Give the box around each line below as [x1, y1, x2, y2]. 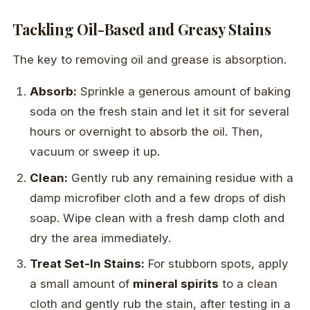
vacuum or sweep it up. [30, 145, 161, 159]
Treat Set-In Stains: [30, 257, 145, 271]
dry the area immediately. [30, 230, 172, 245]
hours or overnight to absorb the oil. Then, [30, 125, 264, 139]
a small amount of [30, 277, 134, 291]
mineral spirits [133, 277, 219, 291]
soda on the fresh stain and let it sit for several [30, 104, 290, 119]
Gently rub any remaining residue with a [68, 170, 294, 185]
